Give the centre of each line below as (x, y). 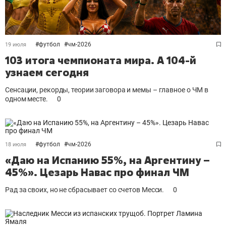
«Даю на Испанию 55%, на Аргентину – (107, 160)
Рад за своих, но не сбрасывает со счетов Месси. (85, 190)
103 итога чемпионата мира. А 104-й (101, 61)
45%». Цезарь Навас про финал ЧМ (97, 173)
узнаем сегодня (47, 73)
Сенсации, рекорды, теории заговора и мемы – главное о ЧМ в (107, 90)
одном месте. (26, 99)
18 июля (16, 145)
